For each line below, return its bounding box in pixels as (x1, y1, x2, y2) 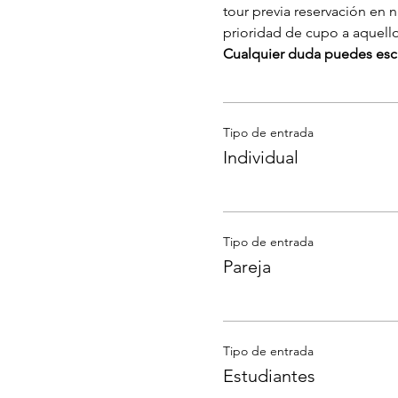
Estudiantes (222, 364, 315, 386)
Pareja (222, 255, 271, 277)
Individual (222, 146, 298, 168)
